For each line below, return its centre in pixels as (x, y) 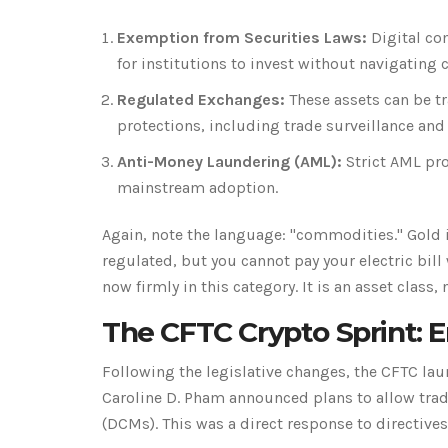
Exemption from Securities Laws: (242, 37)
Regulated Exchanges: (201, 99)
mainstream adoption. (197, 187)
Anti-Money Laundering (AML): (229, 161)
